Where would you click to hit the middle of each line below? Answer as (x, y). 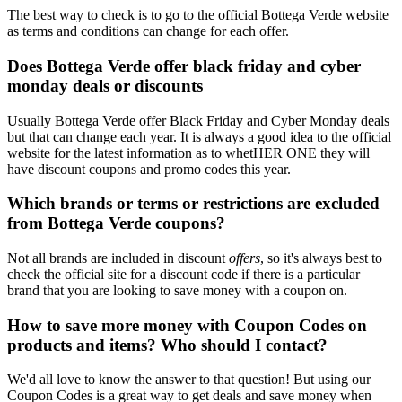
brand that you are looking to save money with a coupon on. (177, 290)
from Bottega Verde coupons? (116, 223)
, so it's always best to (321, 258)
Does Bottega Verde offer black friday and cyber (184, 66)
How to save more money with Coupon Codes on (187, 325)
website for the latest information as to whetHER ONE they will (188, 153)
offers (245, 258)
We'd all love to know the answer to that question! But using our (189, 380)
